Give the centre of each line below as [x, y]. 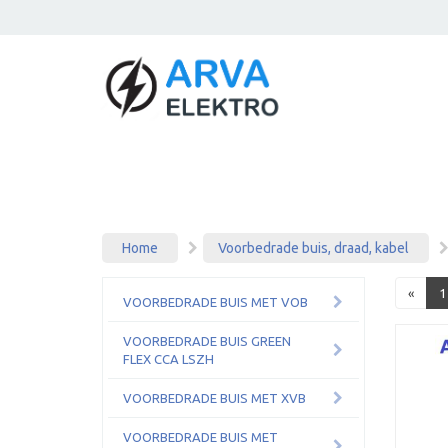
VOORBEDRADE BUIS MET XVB [214, 398]
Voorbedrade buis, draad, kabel [313, 248]
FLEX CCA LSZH [168, 359]
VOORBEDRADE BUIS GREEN [207, 341]
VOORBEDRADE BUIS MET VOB [215, 302]
